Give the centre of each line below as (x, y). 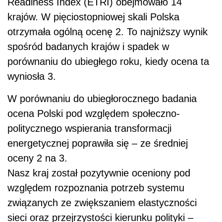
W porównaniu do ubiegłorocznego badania (102, 99)
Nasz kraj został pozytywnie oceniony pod (99, 173)
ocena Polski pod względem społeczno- (94, 114)
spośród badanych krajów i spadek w (88, 47)
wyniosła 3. (33, 77)
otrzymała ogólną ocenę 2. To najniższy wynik (108, 32)
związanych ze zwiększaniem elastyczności (102, 203)
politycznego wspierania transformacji (89, 129)
